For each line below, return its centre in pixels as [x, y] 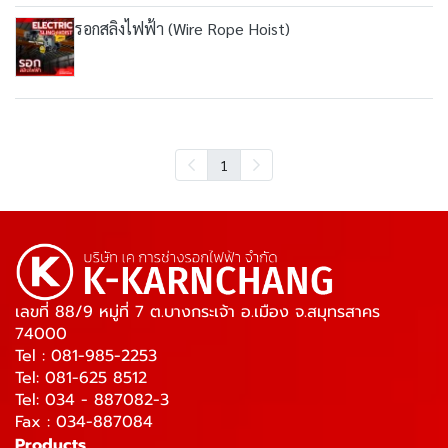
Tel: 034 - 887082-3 [92, 400]
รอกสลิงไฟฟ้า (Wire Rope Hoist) [182, 28]
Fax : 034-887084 [84, 422]
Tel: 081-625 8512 [81, 378]
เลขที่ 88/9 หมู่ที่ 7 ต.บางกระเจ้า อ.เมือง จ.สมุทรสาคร [197, 312]
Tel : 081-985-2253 [86, 356]
